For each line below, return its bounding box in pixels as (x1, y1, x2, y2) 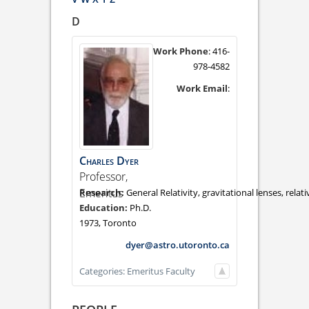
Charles (79, 152, 114, 168)
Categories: (79, 264, 127, 277)
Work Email (177, 81, 228, 94)
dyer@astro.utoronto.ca (126, 238, 230, 251)
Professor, (79, 168, 128, 184)
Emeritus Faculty (127, 264, 195, 277)
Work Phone (153, 44, 208, 57)
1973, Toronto (79, 216, 137, 229)
